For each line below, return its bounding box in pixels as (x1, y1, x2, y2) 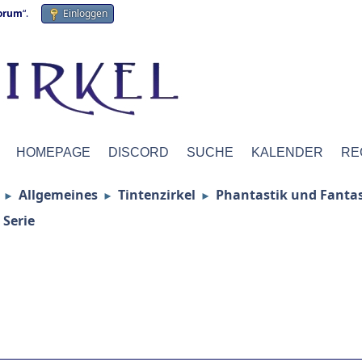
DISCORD (108, 145, 169, 159)
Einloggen (63, 6, 107, 20)
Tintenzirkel (118, 186, 196, 204)
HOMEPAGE (16, 145, 90, 159)
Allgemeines (19, 186, 98, 204)
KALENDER (251, 145, 323, 159)
